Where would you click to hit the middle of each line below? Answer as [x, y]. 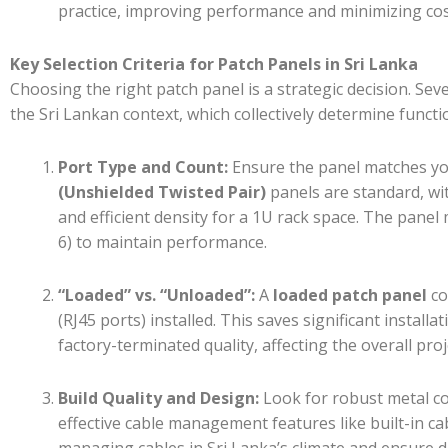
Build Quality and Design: [158, 397]
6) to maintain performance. [162, 241]
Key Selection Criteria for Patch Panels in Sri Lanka [214, 63]
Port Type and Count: [143, 166]
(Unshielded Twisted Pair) [162, 191]
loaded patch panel [350, 294]
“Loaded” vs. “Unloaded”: [156, 294]
